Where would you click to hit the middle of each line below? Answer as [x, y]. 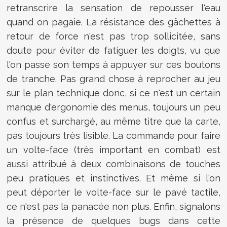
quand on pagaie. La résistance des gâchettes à [113, 22]
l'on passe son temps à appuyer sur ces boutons [113, 65]
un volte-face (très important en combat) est [113, 150]
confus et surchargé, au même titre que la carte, [113, 122]
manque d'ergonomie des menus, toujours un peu [113, 107]
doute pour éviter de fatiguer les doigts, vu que [113, 51]
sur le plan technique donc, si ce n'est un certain [113, 93]
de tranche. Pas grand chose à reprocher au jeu [113, 79]
